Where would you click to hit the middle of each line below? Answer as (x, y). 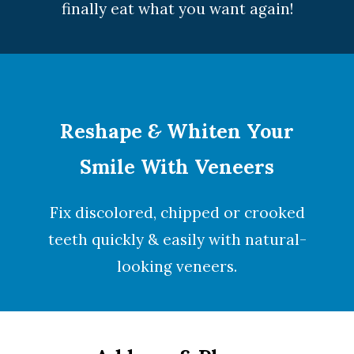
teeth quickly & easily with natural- (177, 239)
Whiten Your (228, 131)
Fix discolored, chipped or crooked (177, 213)
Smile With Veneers (177, 167)
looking (147, 266)
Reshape (104, 131)
